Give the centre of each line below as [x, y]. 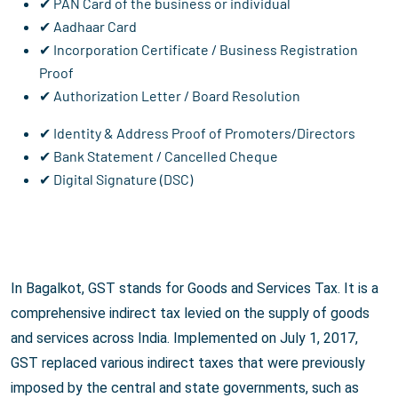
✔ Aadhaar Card [88, 27]
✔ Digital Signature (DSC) [116, 179]
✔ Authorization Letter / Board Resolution [170, 96]
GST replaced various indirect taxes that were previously [188, 363]
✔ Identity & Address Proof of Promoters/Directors [197, 133]
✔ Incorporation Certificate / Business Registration [199, 50]
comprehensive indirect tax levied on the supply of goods [190, 314]
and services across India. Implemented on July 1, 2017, [184, 338]
